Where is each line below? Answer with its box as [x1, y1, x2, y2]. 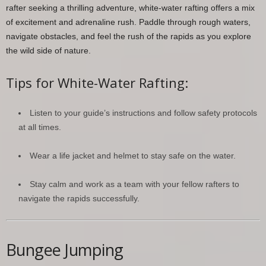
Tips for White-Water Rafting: [6, 73, 188, 91]
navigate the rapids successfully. [18, 193, 140, 203]
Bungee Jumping [6, 238, 123, 261]
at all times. [18, 122, 61, 132]
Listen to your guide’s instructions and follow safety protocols [30, 107, 257, 118]
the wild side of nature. [6, 45, 91, 55]
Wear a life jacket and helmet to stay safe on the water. [30, 150, 236, 160]
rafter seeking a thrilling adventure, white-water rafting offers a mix [6, 2, 255, 12]
